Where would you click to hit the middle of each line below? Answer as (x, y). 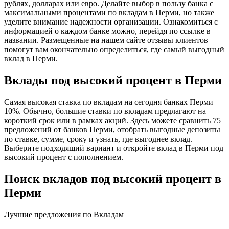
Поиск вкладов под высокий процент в (113, 179)
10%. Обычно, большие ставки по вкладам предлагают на (105, 111)
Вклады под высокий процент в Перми (113, 81)
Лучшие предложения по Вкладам (64, 215)
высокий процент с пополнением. (64, 157)
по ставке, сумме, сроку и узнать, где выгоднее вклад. (98, 139)
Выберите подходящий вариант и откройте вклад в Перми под (114, 148)
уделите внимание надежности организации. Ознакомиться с (111, 22)
